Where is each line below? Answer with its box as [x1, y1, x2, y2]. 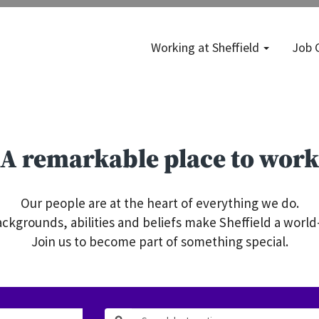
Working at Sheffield [151, 38, 262, 56]
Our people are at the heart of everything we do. [20, 194, 299, 211]
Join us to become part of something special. [31, 233, 288, 250]
